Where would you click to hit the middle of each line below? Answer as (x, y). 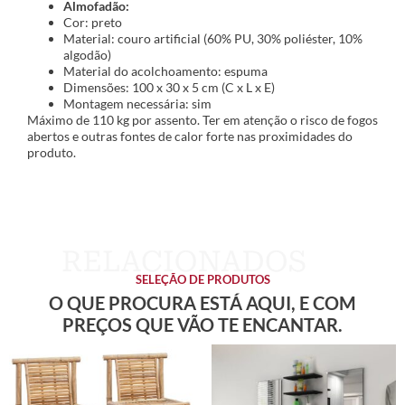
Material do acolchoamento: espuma (165, 71)
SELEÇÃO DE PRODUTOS (202, 279)
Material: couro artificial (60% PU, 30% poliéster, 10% (213, 39)
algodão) (87, 55)
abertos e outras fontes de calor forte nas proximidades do (190, 137)
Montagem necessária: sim (137, 104)
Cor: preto (93, 23)
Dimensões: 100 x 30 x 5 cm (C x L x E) (169, 88)
